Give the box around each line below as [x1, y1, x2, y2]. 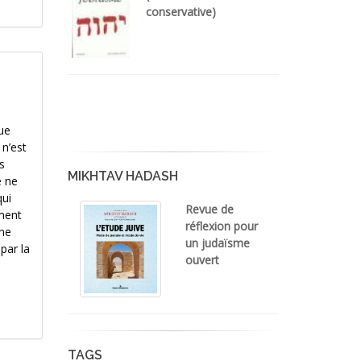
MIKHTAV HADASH [67, 168, 178, 185]
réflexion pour [185, 218, 258, 234]
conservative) [146, 4, 216, 20]
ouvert [185, 252, 219, 268]
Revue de [185, 201, 234, 218]
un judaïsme [185, 235, 250, 251]
